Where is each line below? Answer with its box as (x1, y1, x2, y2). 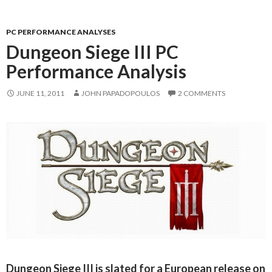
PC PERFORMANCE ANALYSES (6, 27, 115, 37)
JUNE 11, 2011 (16, 89, 64, 98)
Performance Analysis (6, 60, 186, 83)
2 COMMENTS (178, 89, 225, 98)
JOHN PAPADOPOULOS (81, 89, 160, 98)
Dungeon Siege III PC (6, 41, 178, 63)
